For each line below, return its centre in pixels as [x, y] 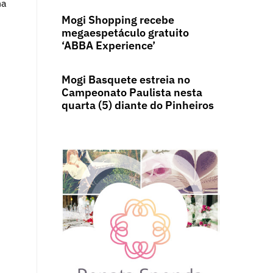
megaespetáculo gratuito [125, 33]
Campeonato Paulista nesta [132, 93]
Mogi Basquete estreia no [126, 80]
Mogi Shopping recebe [118, 20]
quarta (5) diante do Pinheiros [137, 105]
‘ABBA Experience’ [108, 46]
